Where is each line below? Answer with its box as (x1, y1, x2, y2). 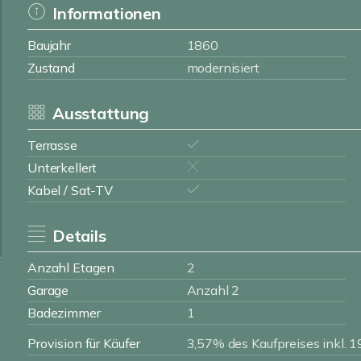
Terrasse (27, 137, 77, 153)
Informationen (52, 3, 161, 23)
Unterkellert (27, 160, 98, 176)
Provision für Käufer (27, 335, 141, 351)
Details (52, 226, 106, 246)
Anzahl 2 (186, 282, 240, 298)
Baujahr (27, 37, 71, 53)
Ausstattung (52, 103, 150, 123)
